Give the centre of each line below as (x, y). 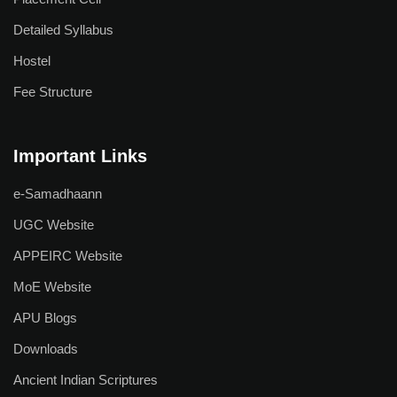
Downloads (46, 349)
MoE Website (52, 287)
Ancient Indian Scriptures (86, 380)
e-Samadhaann (58, 194)
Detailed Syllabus (63, 30)
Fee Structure (53, 92)
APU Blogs (45, 318)
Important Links (80, 156)
